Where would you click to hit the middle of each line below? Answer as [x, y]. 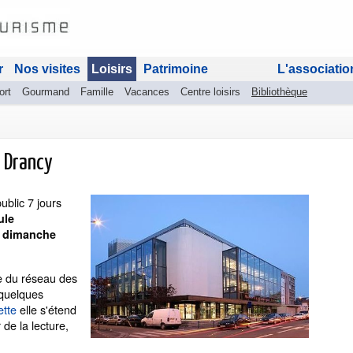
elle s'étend [46, 309]
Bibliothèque [279, 92]
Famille [97, 92]
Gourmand [46, 92]
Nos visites [47, 69]
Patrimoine [176, 69]
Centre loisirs [210, 92]
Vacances [147, 92]
